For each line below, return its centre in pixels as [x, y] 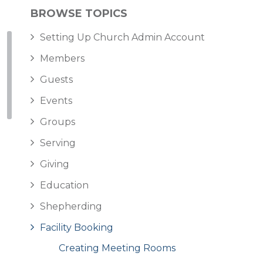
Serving [58, 143]
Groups [58, 122]
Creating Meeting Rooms [117, 248]
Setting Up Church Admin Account [122, 38]
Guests [56, 80]
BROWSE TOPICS [79, 14]
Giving [55, 164]
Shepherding [71, 207]
